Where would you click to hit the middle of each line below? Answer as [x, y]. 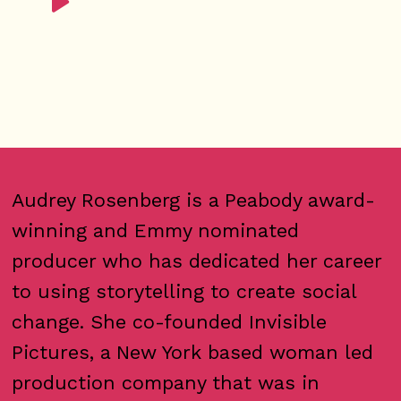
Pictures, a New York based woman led [193, 352]
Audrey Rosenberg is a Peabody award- [194, 200]
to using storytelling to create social [184, 291]
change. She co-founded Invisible [170, 321]
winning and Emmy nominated [156, 230]
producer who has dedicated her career [197, 260]
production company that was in [166, 382]
